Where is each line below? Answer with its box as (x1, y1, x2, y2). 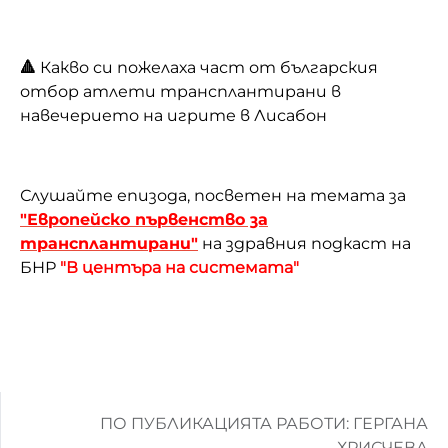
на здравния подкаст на (202, 233, 411, 253)
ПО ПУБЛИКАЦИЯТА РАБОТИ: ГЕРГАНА (100, 413, 428, 433)
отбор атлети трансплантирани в (20, 81, 341, 101)
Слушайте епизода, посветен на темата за (20, 185, 406, 205)
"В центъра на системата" (60, 257, 299, 277)
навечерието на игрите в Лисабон (20, 105, 327, 125)
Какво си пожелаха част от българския (36, 57, 378, 77)
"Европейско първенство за (20, 209, 268, 229)
